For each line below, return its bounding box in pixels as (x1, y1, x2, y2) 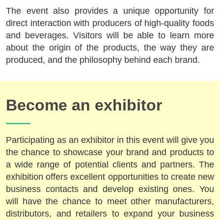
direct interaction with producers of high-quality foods (6, 18, 214, 28)
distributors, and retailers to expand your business (6, 208, 214, 219)
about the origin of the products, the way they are (6, 42, 214, 53)
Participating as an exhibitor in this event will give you (6, 135, 214, 145)
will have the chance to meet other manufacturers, (6, 196, 214, 206)
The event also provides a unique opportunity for (6, 5, 214, 16)
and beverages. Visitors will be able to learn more (6, 30, 214, 40)
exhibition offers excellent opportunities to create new (6, 171, 214, 182)
